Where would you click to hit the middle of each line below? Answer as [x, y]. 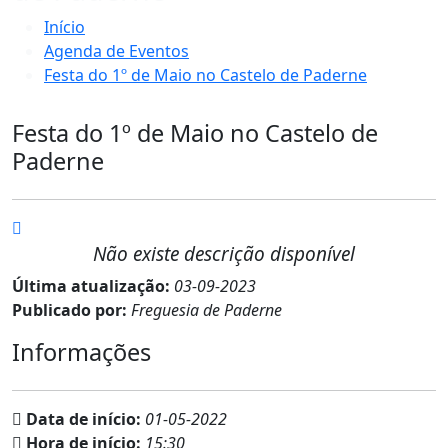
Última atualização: [93, 286]
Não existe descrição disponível [224, 254]
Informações [81, 352]
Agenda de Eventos [116, 51]
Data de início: [83, 419]
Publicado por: [71, 310]
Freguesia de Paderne [206, 310]
